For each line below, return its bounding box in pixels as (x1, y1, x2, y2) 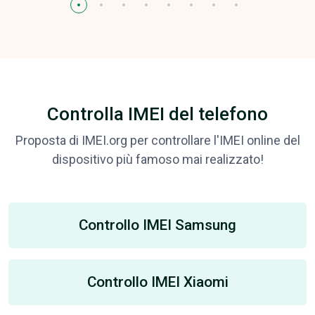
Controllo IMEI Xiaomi (86, 273, 229, 290)
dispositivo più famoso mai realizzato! (51, 151, 264, 167)
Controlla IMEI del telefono (47, 103, 268, 124)
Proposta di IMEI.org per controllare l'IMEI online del (15, 132, 300, 148)
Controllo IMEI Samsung (79, 216, 236, 233)
